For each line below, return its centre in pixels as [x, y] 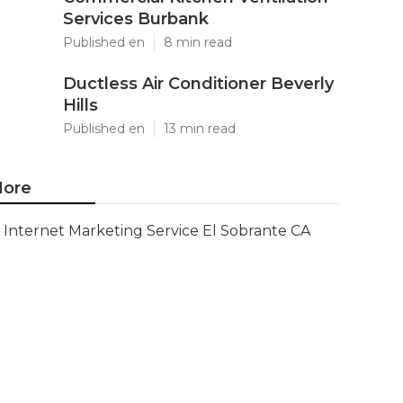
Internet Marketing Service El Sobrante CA [157, 231]
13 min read [200, 129]
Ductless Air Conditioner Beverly [198, 84]
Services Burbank [136, 19]
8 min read [198, 42]
